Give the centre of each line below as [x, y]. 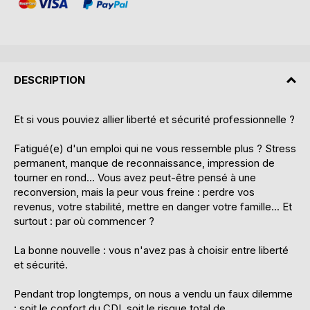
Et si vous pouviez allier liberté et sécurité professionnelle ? [154, 120]
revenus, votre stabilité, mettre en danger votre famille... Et [153, 207]
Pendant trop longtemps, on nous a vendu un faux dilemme [153, 294]
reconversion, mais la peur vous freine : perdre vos [134, 192]
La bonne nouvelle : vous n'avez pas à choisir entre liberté [151, 250]
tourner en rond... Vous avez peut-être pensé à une [135, 178]
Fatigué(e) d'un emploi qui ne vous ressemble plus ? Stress [155, 149]
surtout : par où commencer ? [84, 221]
